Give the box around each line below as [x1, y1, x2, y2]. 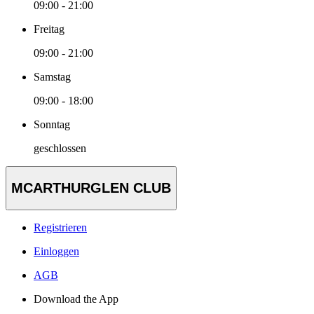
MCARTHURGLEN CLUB [11, 180, 171, 196]
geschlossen [34, 142, 86, 155]
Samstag [34, 71, 71, 83]
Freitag [34, 23, 64, 36]
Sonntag [34, 118, 70, 131]
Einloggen [34, 245, 79, 257]
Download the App [34, 292, 118, 305]
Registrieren [34, 221, 87, 233]
